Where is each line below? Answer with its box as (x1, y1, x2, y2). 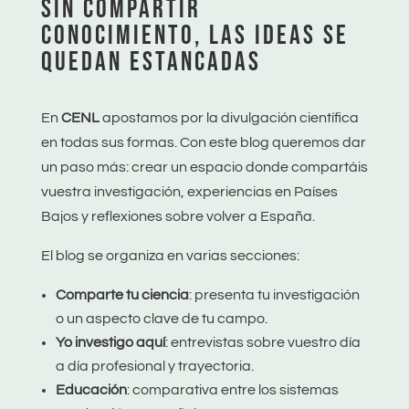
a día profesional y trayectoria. (55, 359, 254, 373)
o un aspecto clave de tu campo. (55, 311, 267, 326)
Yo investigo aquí (55, 335, 165, 350)
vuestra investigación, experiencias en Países (40, 184, 338, 199)
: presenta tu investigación (188, 288, 360, 302)
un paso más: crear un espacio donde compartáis (40, 160, 368, 174)
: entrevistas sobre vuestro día (164, 335, 361, 350)
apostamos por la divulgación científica (99, 110, 359, 125)
